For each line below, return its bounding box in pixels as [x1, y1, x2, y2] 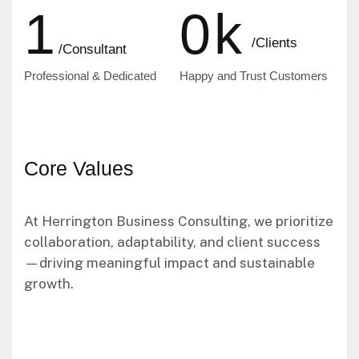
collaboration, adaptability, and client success [24, 233, 321, 250]
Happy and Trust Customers [179, 68, 328, 83]
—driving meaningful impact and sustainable [24, 254, 315, 271]
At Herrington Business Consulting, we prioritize [24, 212, 333, 229]
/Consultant [58, 41, 127, 57]
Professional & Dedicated [24, 68, 156, 83]
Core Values [24, 156, 134, 179]
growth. [24, 275, 74, 292]
